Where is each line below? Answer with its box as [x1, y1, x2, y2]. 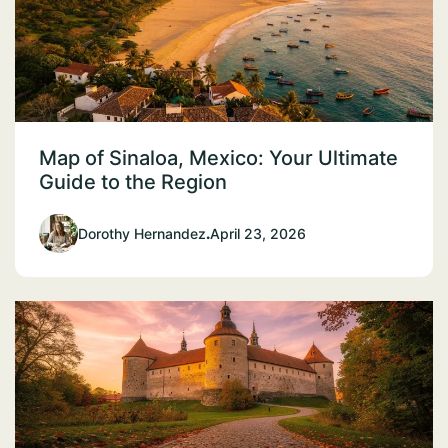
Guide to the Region [39, 169, 227, 194]
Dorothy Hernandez [78, 224, 206, 242]
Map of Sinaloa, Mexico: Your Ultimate [39, 145, 398, 170]
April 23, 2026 [210, 224, 306, 242]
